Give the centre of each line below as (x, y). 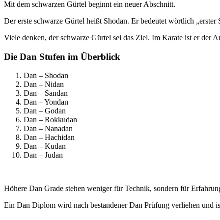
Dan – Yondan (46, 102)
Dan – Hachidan (49, 137)
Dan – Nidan (44, 84)
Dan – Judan (43, 155)
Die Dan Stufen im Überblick (62, 56)
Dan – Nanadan (48, 129)
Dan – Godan (45, 111)
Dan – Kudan (45, 146)
